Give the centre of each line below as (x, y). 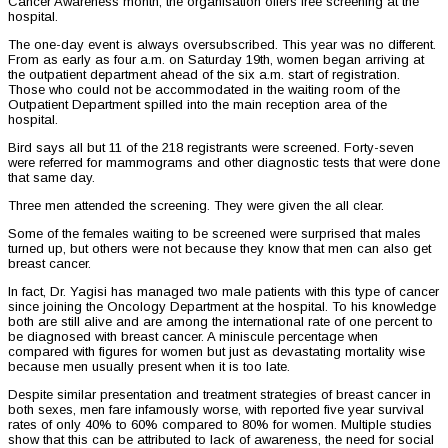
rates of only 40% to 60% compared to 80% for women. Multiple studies (220, 425)
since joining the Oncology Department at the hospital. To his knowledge (222, 307)
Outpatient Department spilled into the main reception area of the (197, 105)
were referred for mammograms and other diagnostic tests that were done (224, 163)
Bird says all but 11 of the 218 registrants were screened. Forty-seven (211, 148)
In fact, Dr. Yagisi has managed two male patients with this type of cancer (223, 292)
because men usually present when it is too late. (149, 367)
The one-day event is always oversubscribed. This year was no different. (222, 45)
